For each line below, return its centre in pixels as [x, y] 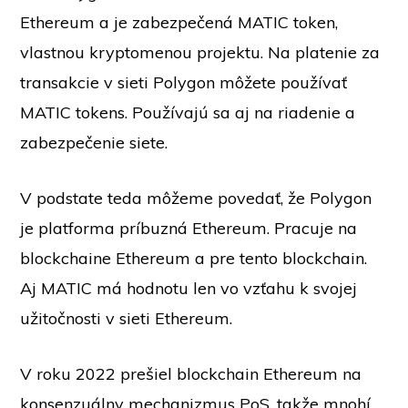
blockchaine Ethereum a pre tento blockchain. [194, 258]
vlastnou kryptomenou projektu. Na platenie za [200, 52]
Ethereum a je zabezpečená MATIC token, [179, 22]
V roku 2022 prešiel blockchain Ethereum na [191, 374]
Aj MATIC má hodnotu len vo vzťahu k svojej [189, 288]
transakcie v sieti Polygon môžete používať [184, 82]
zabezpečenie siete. [94, 143]
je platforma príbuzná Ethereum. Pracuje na [189, 228]
